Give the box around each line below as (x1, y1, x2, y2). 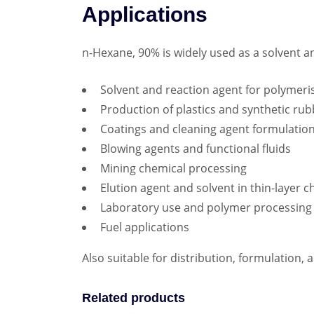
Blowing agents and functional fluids (100, 141, 291, 157)
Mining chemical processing (100, 161, 247, 177)
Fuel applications (100, 219, 189, 235)
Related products (82, 291, 185, 306)
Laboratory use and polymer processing (100, 200, 312, 216)
